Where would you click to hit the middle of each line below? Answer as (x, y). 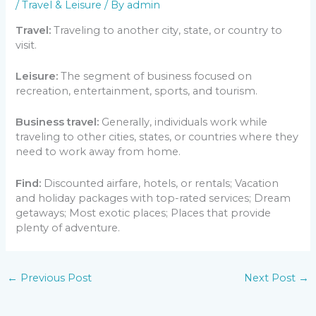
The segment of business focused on (155, 77)
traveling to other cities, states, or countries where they (157, 137)
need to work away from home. (98, 152)
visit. (26, 45)
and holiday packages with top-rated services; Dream (153, 198)
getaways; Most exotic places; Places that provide (144, 213)
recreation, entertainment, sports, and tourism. (137, 91)
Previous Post (54, 278)
